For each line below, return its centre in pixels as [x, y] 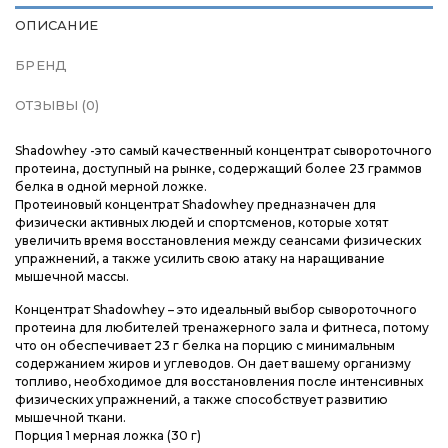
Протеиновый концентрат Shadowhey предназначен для [195, 204]
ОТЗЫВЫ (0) [57, 105]
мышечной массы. [72, 276]
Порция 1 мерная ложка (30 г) [108, 436]
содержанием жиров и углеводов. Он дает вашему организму [213, 364]
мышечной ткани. [70, 418]
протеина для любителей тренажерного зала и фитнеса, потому [222, 328]
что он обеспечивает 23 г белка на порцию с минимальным [205, 346]
